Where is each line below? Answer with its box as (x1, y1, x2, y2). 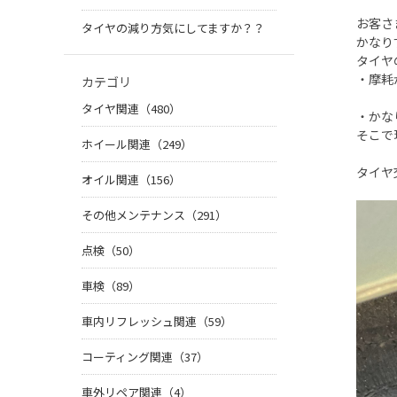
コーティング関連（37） (82, 348, 208, 366)
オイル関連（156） (82, 171, 181, 189)
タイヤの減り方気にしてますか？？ (82, 19, 265, 37)
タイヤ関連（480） (82, 100, 181, 118)
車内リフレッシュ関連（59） (82, 313, 232, 331)
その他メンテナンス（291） (82, 206, 227, 224)
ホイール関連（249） (82, 136, 192, 153)
